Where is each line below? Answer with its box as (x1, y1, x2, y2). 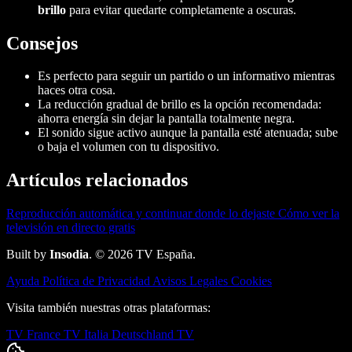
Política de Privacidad (42, 274, 152, 288)
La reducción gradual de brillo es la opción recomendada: (38, 97, 321, 112)
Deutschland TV (112, 328, 194, 342)
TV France (6, 328, 64, 342)
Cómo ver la (278, 207, 339, 221)
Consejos (6, 32, 78, 53)
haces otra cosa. (38, 83, 115, 97)
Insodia (49, 247, 89, 262)
